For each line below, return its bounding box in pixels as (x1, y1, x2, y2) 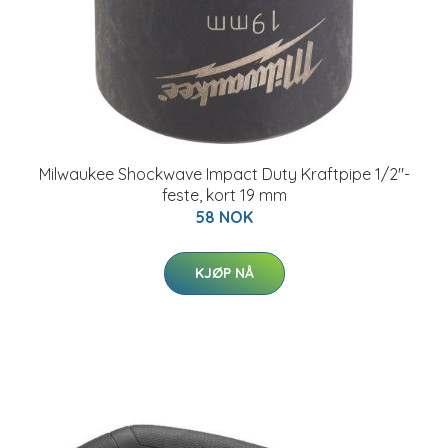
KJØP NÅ (194, 264, 254, 282)
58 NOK (195, 207, 253, 227)
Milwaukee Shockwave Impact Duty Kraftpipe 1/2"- (38, 164, 410, 184)
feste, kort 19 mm (161, 185, 287, 205)
